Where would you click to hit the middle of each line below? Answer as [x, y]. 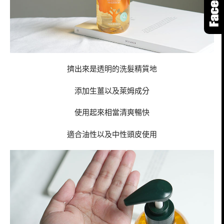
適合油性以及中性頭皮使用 [112, 134]
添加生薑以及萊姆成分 [112, 90]
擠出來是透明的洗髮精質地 [112, 68]
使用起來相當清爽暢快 [112, 112]
